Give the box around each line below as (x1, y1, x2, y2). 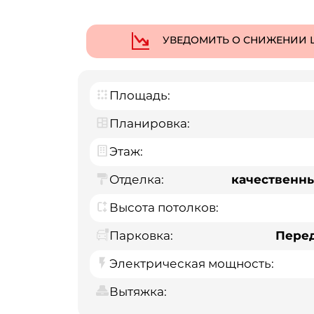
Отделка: (109, 172, 164, 187)
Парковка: (109, 228, 173, 243)
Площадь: (109, 88, 170, 103)
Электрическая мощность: (109, 257, 274, 271)
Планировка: (109, 116, 190, 131)
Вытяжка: (109, 285, 167, 299)
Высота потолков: (109, 200, 219, 215)
